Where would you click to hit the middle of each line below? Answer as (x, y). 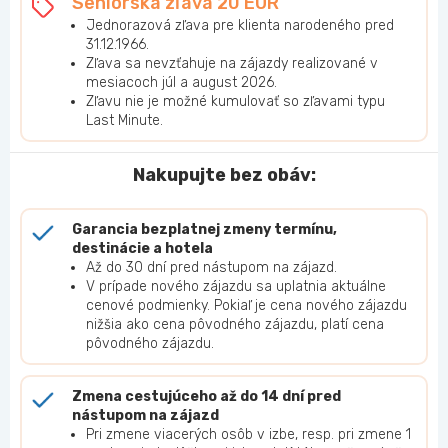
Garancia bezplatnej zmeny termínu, (204, 230)
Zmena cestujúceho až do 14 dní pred (206, 397)
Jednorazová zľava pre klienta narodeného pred (240, 26)
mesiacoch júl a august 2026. (181, 83)
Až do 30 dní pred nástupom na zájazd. (211, 268)
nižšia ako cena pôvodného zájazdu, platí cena (235, 325)
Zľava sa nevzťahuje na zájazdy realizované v (232, 64)
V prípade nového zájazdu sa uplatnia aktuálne (236, 287)
